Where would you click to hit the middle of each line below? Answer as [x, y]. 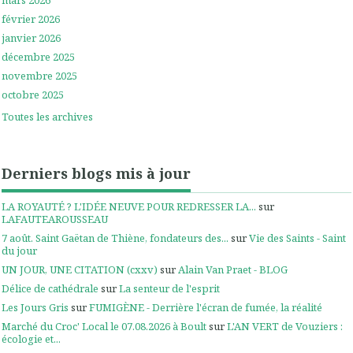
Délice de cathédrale [50, 288]
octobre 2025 [33, 95]
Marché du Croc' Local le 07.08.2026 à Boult [104, 327]
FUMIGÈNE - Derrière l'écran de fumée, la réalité [206, 308]
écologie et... [31, 339]
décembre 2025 [38, 57]
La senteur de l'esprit [169, 288]
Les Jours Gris [35, 308]
